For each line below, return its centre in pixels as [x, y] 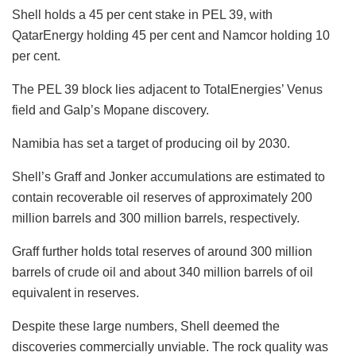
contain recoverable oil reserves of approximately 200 [162, 197]
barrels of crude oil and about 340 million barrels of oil [163, 272]
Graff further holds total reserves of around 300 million [162, 251]
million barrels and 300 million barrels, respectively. [156, 218]
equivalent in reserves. [75, 292]
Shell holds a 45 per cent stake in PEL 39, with [142, 14]
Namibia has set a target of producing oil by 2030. [151, 143]
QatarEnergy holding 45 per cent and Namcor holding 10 [171, 35]
